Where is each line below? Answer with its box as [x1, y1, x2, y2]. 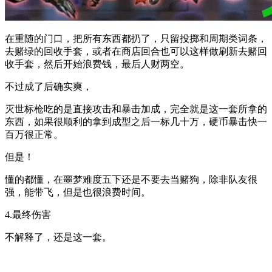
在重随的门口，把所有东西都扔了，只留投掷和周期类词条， [5, 33, 267, 44]
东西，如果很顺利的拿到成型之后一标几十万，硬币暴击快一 [5, 116, 267, 127]
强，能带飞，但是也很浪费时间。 [5, 186, 151, 197]
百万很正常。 [5, 129, 63, 140]
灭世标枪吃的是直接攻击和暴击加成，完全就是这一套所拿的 [5, 103, 267, 114]
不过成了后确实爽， [5, 81, 92, 92]
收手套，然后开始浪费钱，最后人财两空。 [5, 58, 189, 69]
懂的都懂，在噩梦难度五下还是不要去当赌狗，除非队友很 [5, 174, 257, 185]
